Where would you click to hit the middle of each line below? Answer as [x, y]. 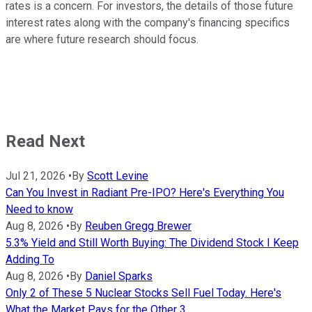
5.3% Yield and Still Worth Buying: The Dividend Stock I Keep [152, 242]
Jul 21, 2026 [36, 175]
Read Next [45, 142]
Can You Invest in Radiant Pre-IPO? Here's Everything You [145, 192]
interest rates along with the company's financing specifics [148, 23]
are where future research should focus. [102, 40]
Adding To [30, 259]
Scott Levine [118, 175]
